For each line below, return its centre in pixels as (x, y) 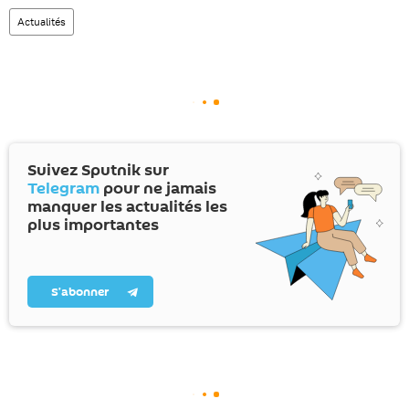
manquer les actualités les (127, 207)
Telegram (63, 189)
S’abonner (80, 292)
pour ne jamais (158, 189)
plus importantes (93, 225)
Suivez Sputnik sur (98, 170)
